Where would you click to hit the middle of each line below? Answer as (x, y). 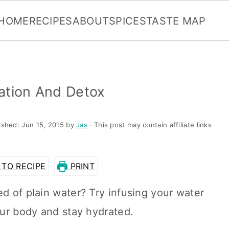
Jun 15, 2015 (43, 125)
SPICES (128, 21)
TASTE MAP (176, 21)
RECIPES (51, 21)
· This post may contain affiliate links (150, 125)
